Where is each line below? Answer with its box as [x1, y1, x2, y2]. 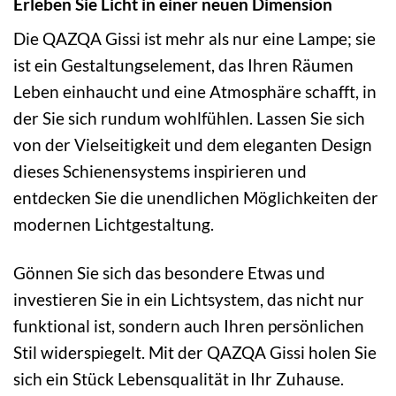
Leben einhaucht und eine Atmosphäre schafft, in [13, 81, 377, 103]
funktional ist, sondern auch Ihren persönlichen [13, 316, 364, 337]
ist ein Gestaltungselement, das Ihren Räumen [13, 55, 354, 76]
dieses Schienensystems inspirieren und [13, 161, 307, 182]
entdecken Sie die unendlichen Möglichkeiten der [13, 187, 378, 209]
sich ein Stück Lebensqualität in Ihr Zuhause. [13, 369, 344, 390]
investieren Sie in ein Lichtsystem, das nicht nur [13, 289, 364, 310]
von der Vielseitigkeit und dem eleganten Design [13, 134, 372, 156]
